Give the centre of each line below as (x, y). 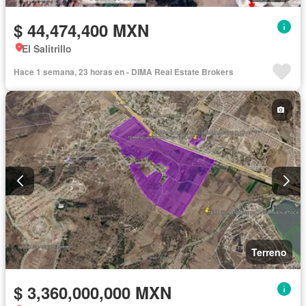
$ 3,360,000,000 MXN (93, 293)
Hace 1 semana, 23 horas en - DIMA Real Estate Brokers (124, 71)
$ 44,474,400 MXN (81, 30)
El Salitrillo (47, 48)
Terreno (269, 252)
